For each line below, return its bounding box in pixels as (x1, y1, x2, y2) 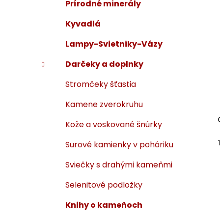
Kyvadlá (65, 18, 101, 30)
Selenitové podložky (65, 179, 142, 191)
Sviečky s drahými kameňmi (65, 159, 172, 171)
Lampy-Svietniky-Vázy (65, 38, 163, 50)
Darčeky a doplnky (65, 58, 143, 70)
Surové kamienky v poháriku (65, 139, 173, 151)
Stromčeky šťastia (65, 79, 136, 90)
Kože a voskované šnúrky (65, 119, 162, 131)
